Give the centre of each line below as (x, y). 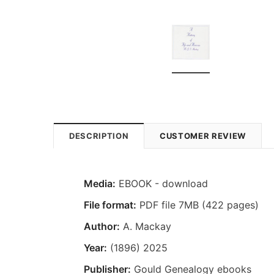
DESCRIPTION (99, 135)
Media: (100, 183)
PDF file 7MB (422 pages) (198, 205)
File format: (110, 205)
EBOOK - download (162, 183)
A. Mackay (146, 226)
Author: (102, 226)
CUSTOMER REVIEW (203, 135)
